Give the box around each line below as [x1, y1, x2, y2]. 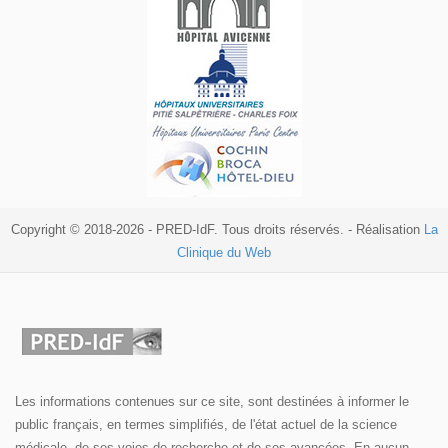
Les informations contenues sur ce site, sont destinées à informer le [15, 394, 409, 410]
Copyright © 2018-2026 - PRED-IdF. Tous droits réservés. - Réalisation [10, 222, 424, 238]
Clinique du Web [177, 245, 271, 261]
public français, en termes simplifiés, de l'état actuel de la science [15, 417, 397, 433]
